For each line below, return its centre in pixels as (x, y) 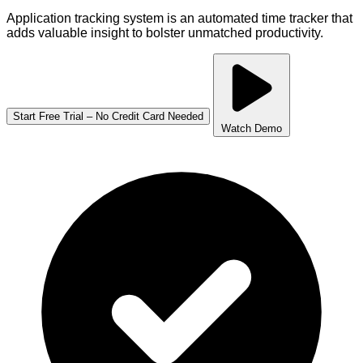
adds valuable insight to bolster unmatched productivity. (165, 32)
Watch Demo (252, 128)
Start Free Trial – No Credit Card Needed (108, 116)
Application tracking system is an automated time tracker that (179, 18)
